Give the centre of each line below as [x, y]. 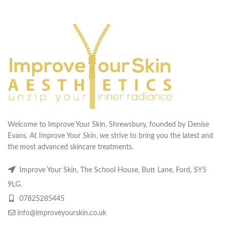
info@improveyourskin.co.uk [62, 213]
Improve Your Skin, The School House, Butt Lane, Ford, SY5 [112, 170]
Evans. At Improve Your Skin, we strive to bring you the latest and [110, 136]
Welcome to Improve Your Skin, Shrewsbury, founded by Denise [108, 125]
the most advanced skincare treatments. [71, 147]
